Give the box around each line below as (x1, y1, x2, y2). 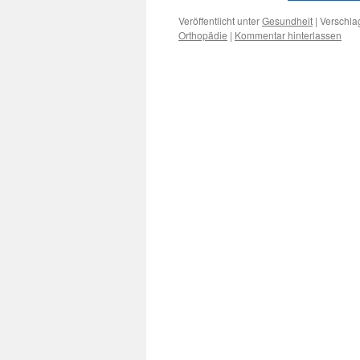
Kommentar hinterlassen (235, 28, 342, 42)
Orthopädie (178, 28, 227, 42)
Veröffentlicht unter (178, 14, 260, 27)
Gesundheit (262, 14, 313, 27)
